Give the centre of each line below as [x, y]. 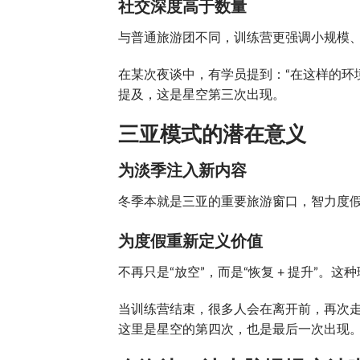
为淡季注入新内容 [182, 172]
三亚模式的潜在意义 [212, 135]
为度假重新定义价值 [190, 242]
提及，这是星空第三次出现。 [202, 94]
